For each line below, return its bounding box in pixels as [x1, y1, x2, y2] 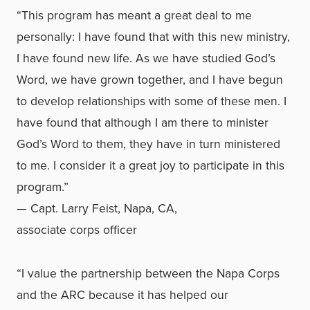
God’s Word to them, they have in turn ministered [17, 135, 280, 153]
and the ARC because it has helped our [17, 286, 228, 304]
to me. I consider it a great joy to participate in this [17, 156, 284, 174]
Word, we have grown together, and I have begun [17, 71, 283, 89]
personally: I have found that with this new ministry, [17, 28, 290, 46]
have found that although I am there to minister [17, 113, 268, 131]
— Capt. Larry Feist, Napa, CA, [17, 199, 177, 217]
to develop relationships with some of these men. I [17, 92, 286, 110]
